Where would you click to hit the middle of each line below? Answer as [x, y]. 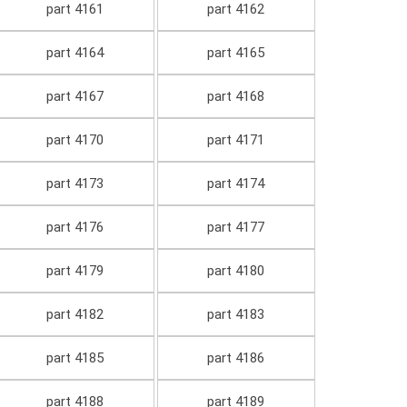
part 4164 [74, 53]
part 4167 [74, 97]
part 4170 [74, 140]
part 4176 [74, 228]
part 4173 [74, 184]
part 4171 [236, 140]
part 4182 [74, 315]
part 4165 [236, 53]
